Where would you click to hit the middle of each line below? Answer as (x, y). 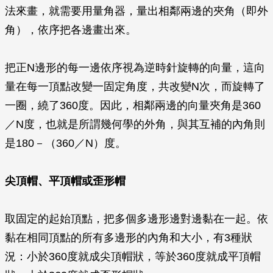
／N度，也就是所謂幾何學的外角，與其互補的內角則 (135, 124)
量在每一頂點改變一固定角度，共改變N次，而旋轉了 (135, 87)
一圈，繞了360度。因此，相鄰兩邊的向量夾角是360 (133, 105)
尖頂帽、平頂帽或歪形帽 (65, 181)
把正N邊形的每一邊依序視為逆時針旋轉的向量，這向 (135, 68)
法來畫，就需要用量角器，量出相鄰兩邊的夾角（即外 (136, 11)
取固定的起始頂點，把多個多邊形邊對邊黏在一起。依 (136, 219)
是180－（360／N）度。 (66, 143)
